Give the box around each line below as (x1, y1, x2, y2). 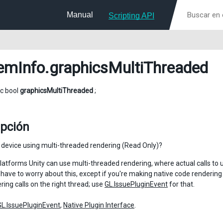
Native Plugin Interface (63, 201, 134, 209)
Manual (67, 10, 93, 19)
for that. (168, 180, 195, 188)
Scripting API (109, 11, 154, 20)
